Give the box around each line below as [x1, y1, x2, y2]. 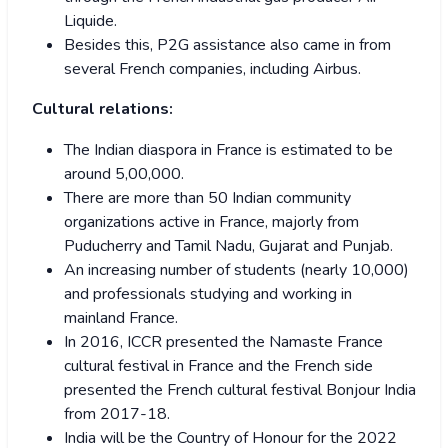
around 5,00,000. [64, 162, 184, 185]
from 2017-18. [64, 402, 170, 425]
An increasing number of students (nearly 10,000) [64, 258, 409, 281]
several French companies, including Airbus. [64, 57, 361, 80]
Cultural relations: [32, 97, 173, 120]
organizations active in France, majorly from [64, 210, 359, 233]
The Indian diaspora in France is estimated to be [64, 138, 393, 161]
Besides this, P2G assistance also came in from [64, 33, 391, 56]
